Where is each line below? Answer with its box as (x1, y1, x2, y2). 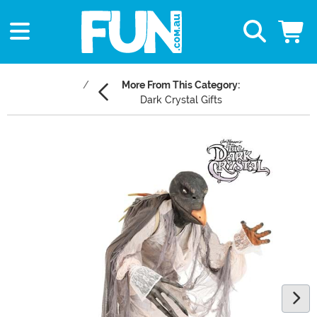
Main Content (6, 134, 77, 148)
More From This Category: (122, 79, 240, 91)
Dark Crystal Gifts (139, 94, 222, 106)
